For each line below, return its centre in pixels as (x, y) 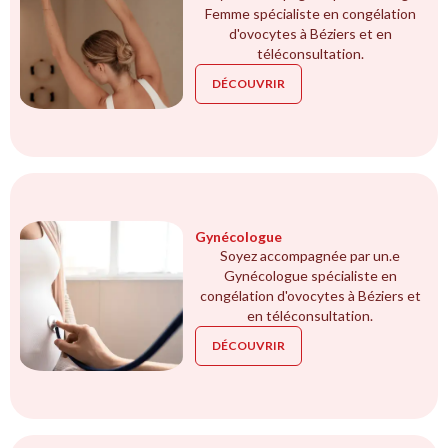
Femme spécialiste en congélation (310, 13)
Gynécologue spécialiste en (310, 275)
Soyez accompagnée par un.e (310, 255)
